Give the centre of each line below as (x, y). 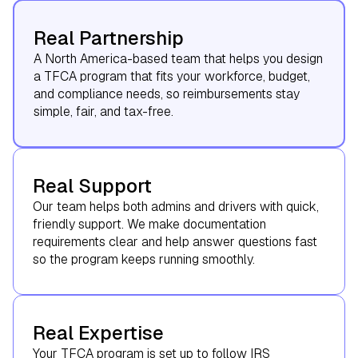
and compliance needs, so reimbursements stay (167, 93)
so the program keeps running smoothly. (144, 259)
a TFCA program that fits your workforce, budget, (172, 76)
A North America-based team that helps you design (178, 58)
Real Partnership (109, 38)
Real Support (92, 185)
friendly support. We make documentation (149, 224)
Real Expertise (98, 332)
